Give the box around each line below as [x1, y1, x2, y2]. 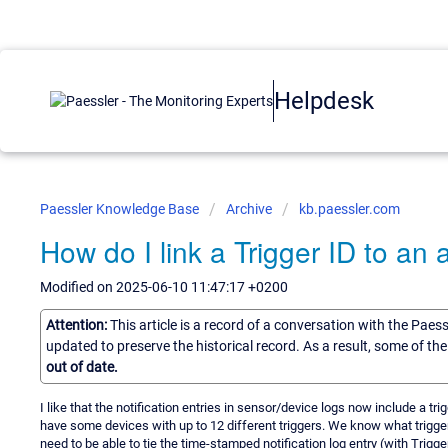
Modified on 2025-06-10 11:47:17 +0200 [40, 279, 288, 295]
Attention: [46, 316, 110, 333]
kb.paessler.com [299, 201, 400, 217]
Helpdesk [274, 86, 374, 115]
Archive [226, 201, 272, 217]
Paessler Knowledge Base [40, 201, 202, 217]
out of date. [46, 358, 118, 375]
